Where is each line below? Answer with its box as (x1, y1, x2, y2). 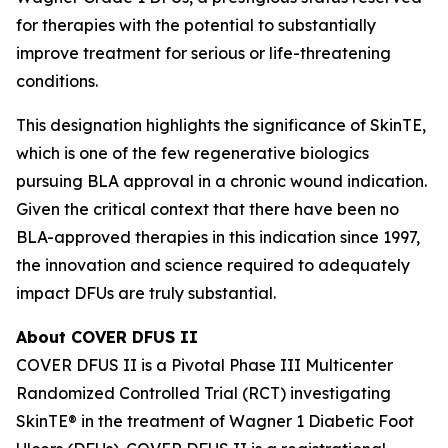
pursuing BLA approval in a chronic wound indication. (16, 171, 427, 191)
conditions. (16, 71, 98, 91)
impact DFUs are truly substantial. (16, 283, 276, 303)
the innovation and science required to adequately (16, 255, 410, 275)
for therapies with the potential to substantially (16, 15, 376, 35)
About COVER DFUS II (16, 327, 198, 347)
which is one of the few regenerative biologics (16, 143, 369, 163)
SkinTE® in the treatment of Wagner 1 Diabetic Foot (16, 411, 414, 431)
